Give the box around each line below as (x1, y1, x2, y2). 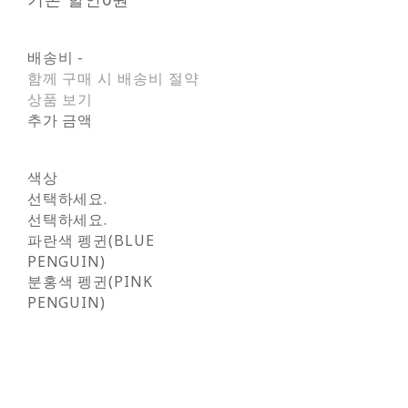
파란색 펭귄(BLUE (26, 229, 156, 250)
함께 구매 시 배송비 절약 (26, 67, 200, 88)
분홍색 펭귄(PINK (26, 270, 154, 291)
